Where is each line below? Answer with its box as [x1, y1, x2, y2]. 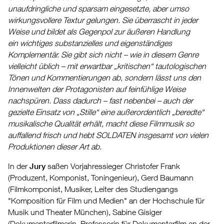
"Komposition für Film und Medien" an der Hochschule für [8, 196, 204, 205]
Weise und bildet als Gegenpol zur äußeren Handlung [8, 27, 190, 36]
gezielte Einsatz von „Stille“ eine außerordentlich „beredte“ [8, 107, 204, 117]
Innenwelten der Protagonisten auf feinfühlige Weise [8, 84, 185, 94]
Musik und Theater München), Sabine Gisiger [8, 207, 162, 217]
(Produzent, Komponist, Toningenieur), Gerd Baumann [8, 173, 193, 182]
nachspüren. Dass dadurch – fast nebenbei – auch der [8, 96, 193, 105]
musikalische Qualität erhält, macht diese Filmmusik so [8, 119, 194, 128]
